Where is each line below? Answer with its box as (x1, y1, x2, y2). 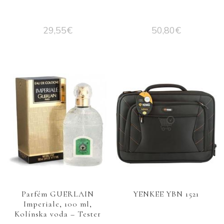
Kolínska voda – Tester (14, 208, 101, 219)
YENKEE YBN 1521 (133, 188, 199, 199)
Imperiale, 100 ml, (23, 198, 92, 209)
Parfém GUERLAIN (21, 188, 94, 199)
